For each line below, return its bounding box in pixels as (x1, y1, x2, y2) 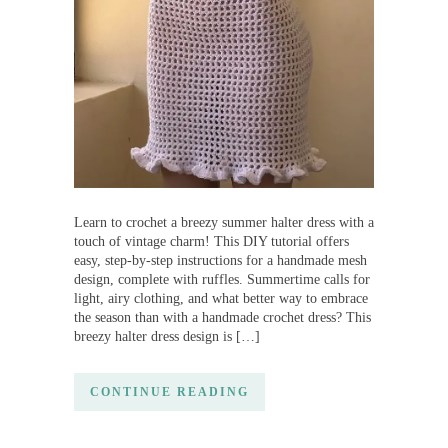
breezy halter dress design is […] (74, 328, 260, 344)
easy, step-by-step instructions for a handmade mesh (74, 252, 367, 268)
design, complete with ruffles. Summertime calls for (74, 271, 370, 287)
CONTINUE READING (90, 384, 249, 399)
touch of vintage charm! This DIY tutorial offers (74, 233, 349, 249)
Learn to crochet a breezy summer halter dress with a (74, 214, 374, 230)
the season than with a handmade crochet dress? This (74, 309, 371, 325)
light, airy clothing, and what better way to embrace (74, 290, 368, 306)
